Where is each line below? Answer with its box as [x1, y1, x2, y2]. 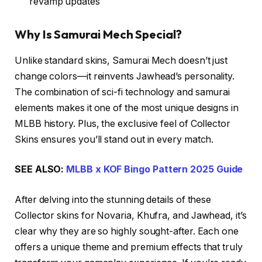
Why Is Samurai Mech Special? [15, 27, 182, 42]
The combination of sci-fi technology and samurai [15, 86, 230, 98]
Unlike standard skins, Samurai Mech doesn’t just [15, 54, 228, 66]
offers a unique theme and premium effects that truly [15, 241, 243, 253]
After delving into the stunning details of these [15, 194, 212, 205]
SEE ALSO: [15, 164, 67, 175]
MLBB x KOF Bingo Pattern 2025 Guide [66, 164, 243, 175]
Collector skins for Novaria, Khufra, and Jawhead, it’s [15, 209, 247, 221]
